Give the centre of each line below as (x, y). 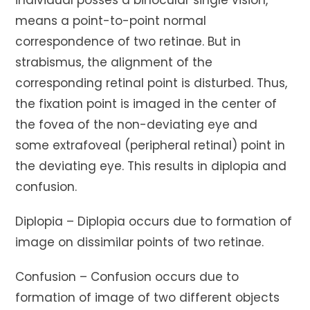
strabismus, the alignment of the (114, 62)
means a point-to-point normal (111, 20)
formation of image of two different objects (148, 297)
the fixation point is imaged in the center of (146, 103)
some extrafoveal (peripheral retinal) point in (151, 145)
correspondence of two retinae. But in (128, 41)
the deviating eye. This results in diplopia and (151, 166)
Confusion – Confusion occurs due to (127, 276)
